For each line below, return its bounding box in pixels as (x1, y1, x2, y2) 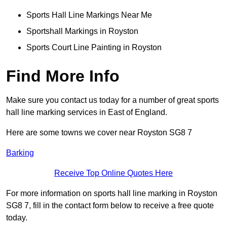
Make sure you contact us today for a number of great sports (6, 96, 219, 105)
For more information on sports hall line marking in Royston (6, 189, 217, 198)
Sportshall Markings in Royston (26, 27, 138, 36)
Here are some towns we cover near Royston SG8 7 (6, 128, 192, 137)
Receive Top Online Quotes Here (54, 169, 173, 178)
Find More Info (6, 67, 120, 86)
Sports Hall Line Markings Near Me (26, 11, 152, 20)
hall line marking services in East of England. (6, 108, 167, 117)
